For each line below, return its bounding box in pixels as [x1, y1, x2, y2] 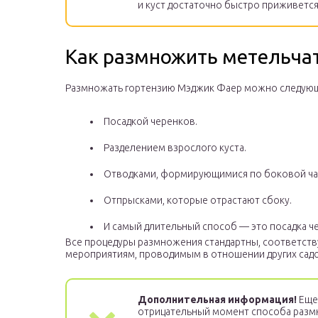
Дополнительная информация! [138, 294, 297, 306]
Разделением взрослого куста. [104, 142, 246, 154]
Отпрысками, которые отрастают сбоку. [104, 194, 292, 207]
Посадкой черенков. [104, 116, 197, 128]
